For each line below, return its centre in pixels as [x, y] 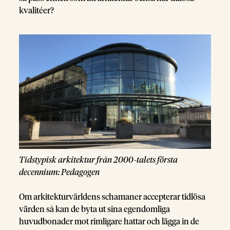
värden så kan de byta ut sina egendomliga [95, 209]
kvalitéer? [37, 11]
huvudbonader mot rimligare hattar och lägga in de [109, 222]
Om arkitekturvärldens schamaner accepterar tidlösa [112, 197]
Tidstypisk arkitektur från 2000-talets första [99, 160]
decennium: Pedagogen [60, 172]
